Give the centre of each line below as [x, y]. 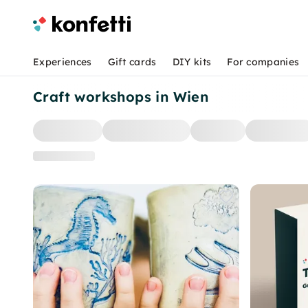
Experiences [63, 62]
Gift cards [132, 62]
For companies [263, 62]
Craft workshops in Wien [121, 97]
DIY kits [192, 62]
